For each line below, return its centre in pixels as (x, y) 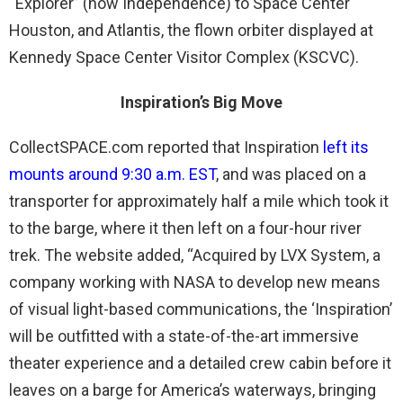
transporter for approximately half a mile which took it (199, 201)
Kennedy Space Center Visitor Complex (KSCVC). (184, 57)
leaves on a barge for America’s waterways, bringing (193, 390)
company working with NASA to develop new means (195, 282)
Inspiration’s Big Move (201, 102)
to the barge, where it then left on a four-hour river (185, 228)
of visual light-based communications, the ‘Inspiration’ (201, 309)
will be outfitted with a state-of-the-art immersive (184, 336)
